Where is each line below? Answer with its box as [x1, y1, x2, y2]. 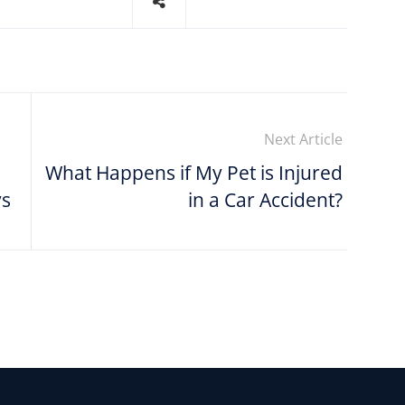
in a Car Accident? [188, 185, 343, 212]
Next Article [264, 129, 343, 150]
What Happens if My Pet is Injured [45, 158, 343, 185]
